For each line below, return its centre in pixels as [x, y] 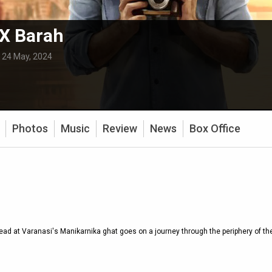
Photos [30, 128]
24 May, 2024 [27, 56]
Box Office [215, 128]
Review [120, 128]
